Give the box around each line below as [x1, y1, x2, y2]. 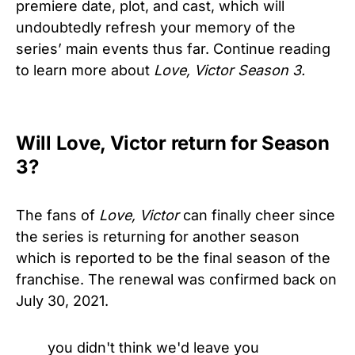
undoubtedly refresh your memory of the [16, 18, 296, 36]
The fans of [16, 206, 99, 223]
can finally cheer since [179, 206, 335, 223]
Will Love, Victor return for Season [16, 131, 330, 155]
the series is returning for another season [16, 227, 300, 245]
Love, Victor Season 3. [154, 61, 305, 78]
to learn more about [16, 61, 154, 78]
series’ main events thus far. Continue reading [16, 40, 330, 57]
